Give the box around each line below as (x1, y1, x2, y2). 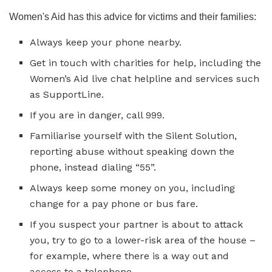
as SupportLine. (30, 88, 104, 100)
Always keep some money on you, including (30, 182, 236, 194)
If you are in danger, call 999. (30, 109, 165, 121)
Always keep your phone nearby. (30, 36, 182, 48)
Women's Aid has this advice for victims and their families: (9, 11, 256, 22)
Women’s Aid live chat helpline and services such (30, 72, 260, 84)
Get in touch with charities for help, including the (30, 56, 262, 69)
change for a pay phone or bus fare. (30, 197, 199, 209)
